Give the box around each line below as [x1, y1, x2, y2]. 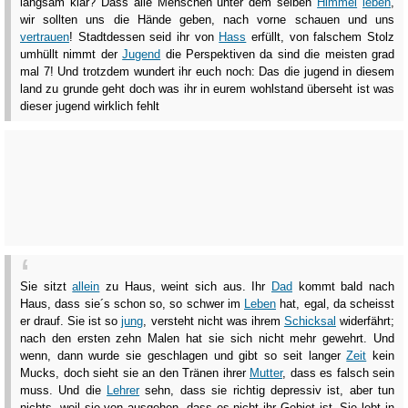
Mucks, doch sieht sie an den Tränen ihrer [20, 366, 250, 381]
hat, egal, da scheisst [276, 297, 394, 311]
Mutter [250, 366, 282, 381]
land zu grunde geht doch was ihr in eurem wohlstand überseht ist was [20, 82, 394, 97]
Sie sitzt [20, 280, 73, 294]
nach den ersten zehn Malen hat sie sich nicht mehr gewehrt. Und [20, 331, 394, 346]
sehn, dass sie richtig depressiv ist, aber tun [139, 383, 395, 398]
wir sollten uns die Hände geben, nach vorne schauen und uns [20, 13, 394, 27]
